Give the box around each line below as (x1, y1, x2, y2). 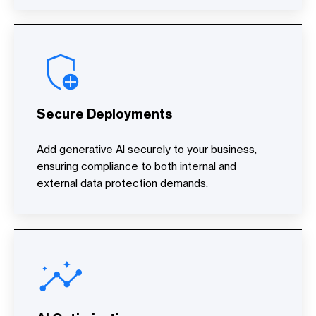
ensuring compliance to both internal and (37, 159, 236, 173)
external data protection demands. (37, 176, 208, 190)
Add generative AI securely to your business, (37, 142, 257, 156)
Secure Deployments (37, 106, 172, 122)
